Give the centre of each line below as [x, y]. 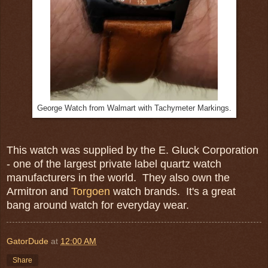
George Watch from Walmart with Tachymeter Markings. [134, 108]
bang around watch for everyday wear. [98, 205]
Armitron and [39, 192]
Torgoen [91, 192]
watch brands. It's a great [173, 192]
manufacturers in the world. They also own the [118, 178]
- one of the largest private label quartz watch [114, 164]
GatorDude [28, 241]
